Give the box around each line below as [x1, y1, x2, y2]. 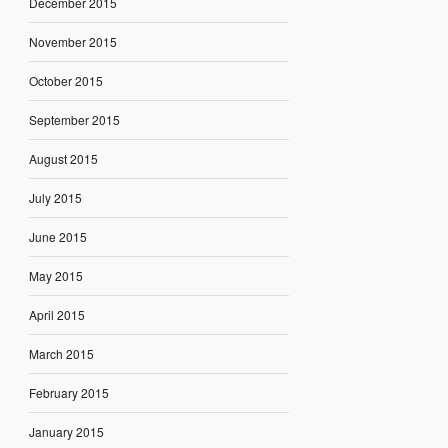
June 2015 [28, 228, 87, 246]
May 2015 [28, 267, 83, 285]
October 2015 [28, 72, 103, 90]
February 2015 [28, 384, 109, 402]
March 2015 [28, 345, 94, 363]
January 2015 [28, 423, 104, 441]
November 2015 [28, 33, 117, 51]
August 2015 [28, 150, 98, 168]
